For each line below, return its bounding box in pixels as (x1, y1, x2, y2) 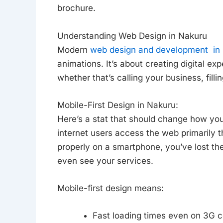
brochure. (57, 3, 96, 13)
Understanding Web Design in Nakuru (57, 30, 207, 41)
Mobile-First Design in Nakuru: (57, 100, 178, 110)
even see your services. (57, 155, 153, 166)
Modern (57, 44, 90, 55)
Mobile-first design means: (57, 183, 164, 193)
